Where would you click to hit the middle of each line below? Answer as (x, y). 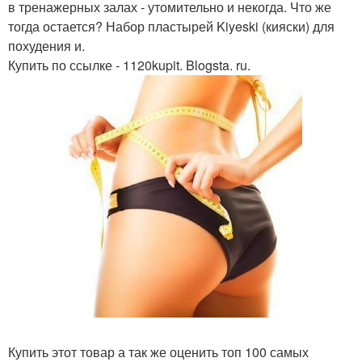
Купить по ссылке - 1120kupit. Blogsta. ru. (129, 65)
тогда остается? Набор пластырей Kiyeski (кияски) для (171, 26)
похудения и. (46, 46)
